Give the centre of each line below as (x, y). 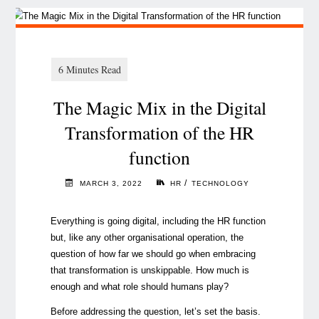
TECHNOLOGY (221, 184)
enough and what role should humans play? (139, 286)
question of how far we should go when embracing (153, 253)
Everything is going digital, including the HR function (158, 221)
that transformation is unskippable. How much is (150, 270)
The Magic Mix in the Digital (159, 107)
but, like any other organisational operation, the (147, 237)
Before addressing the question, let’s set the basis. (155, 312)
